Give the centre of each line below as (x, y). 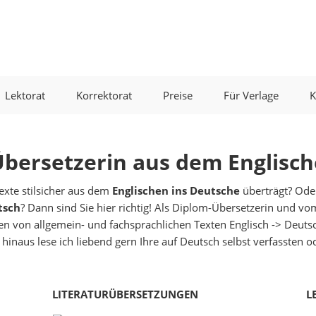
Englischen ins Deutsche (176, 190)
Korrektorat (104, 95)
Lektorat (25, 95)
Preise (178, 95)
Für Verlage (251, 95)
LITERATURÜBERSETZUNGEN (126, 294)
